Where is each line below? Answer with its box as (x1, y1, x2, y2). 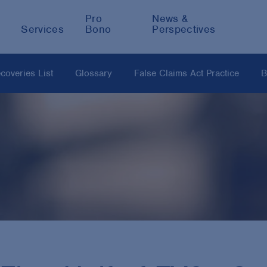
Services (21, 22, 64, 36)
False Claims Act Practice (134, 67, 239, 79)
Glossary (75, 67, 112, 79)
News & (152, 11, 188, 25)
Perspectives (152, 22, 216, 36)
